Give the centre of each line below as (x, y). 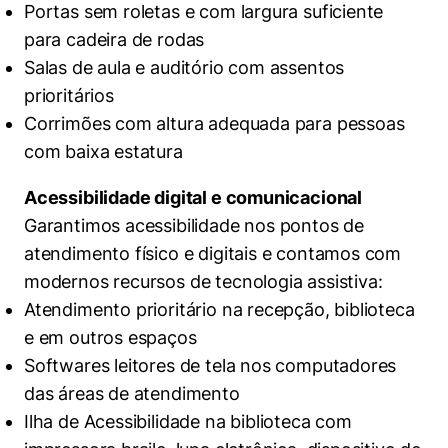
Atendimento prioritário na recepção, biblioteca (219, 309)
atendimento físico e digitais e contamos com (213, 253)
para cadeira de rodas (114, 39)
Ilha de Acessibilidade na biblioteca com (188, 421)
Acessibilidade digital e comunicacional (193, 197)
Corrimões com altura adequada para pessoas (214, 123)
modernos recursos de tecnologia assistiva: (203, 281)
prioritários (69, 95)
